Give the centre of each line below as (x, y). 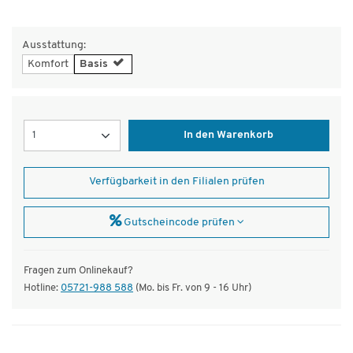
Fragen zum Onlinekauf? (78, 270)
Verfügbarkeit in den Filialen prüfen (176, 181)
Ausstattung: (54, 45)
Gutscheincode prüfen (179, 222)
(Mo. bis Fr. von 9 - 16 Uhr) (192, 288)
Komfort (48, 64)
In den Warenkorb (229, 135)
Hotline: (42, 288)
